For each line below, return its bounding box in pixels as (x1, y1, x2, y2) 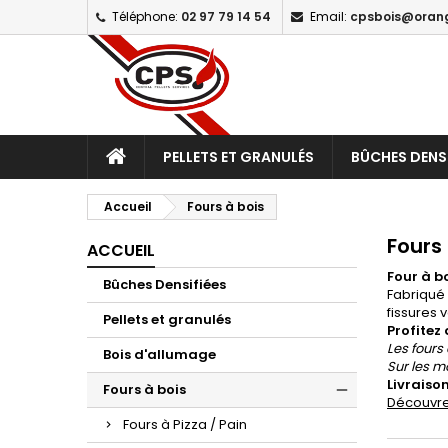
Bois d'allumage (103, 345, 216, 364)
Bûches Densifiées (103, 275, 226, 294)
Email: (310, 8, 347, 25)
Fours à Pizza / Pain (123, 415, 247, 434)
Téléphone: (112, 8, 178, 25)
